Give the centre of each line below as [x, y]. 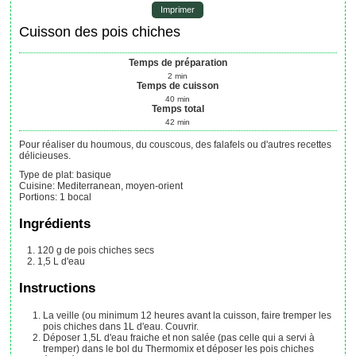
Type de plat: [47, 174]
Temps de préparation [178, 62]
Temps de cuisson [178, 85]
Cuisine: [37, 186]
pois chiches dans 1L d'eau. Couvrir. [121, 326]
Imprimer [178, 10]
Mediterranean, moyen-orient [120, 186]
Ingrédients [55, 223]
